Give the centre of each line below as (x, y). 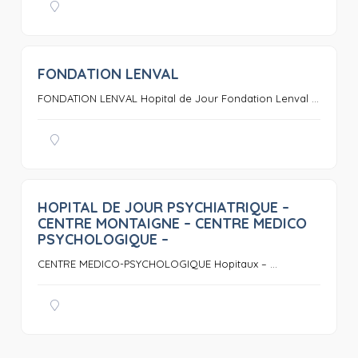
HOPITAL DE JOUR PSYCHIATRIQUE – (163, 207)
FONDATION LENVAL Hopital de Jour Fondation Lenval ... (178, 98)
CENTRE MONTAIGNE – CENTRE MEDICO (172, 223)
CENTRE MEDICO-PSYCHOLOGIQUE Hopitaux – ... (157, 264)
